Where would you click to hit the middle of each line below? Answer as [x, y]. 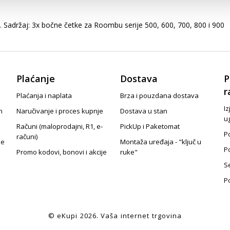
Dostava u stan [144, 111]
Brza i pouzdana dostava [159, 95]
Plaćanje [36, 79]
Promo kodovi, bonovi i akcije [62, 152]
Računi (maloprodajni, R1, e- [60, 126]
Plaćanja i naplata [44, 95]
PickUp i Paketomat [150, 126]
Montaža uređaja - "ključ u [161, 142]
